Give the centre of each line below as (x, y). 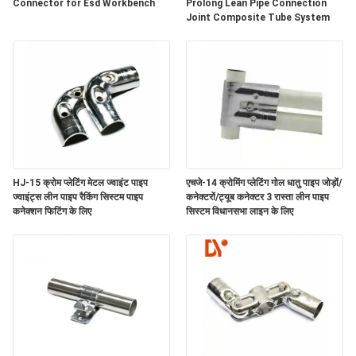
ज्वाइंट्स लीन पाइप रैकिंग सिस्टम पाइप (78, 197)
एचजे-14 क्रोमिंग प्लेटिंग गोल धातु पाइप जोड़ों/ (264, 182)
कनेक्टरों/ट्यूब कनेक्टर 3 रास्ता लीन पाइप (257, 197)
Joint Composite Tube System (258, 17)
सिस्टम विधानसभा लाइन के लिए (240, 211)
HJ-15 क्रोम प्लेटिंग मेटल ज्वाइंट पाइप (80, 182)
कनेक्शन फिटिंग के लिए (52, 211)
